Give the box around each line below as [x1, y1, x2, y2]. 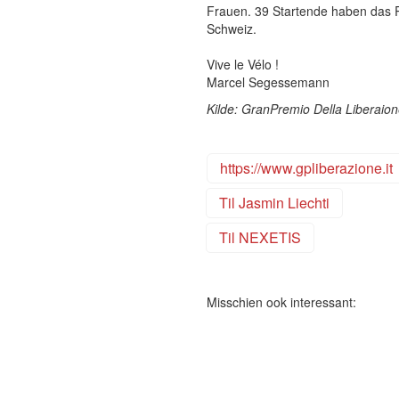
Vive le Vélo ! [206, 55, 279, 73]
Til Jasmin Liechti [218, 192, 330, 213]
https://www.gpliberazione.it [219, 158, 393, 178]
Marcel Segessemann [206, 73, 330, 91]
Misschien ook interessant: [206, 293, 356, 311]
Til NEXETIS [218, 227, 301, 248]
